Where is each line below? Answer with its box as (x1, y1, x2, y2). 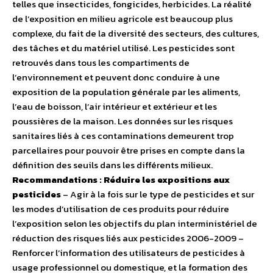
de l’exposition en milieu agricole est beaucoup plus (12, 12, 233, 26)
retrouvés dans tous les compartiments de (12, 55, 190, 70)
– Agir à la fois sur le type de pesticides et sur (61, 187, 254, 202)
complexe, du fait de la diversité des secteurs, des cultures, (12, 26, 259, 41)
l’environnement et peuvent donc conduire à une (12, 70, 220, 85)
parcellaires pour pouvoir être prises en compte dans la (12, 143, 245, 158)
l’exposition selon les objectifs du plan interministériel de (12, 216, 257, 231)
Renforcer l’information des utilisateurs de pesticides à (12, 246, 245, 260)
